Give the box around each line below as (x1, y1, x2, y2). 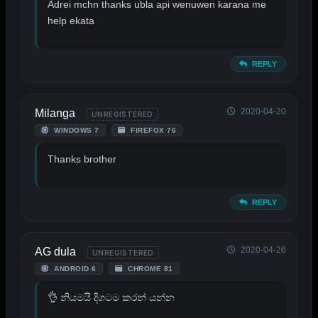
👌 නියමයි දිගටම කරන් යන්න (48, 292, 175, 304)
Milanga (35, 107, 75, 120)
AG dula (35, 246, 76, 258)
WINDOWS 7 (51, 126, 99, 135)
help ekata (48, 15, 94, 27)
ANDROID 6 (51, 265, 97, 273)
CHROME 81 (125, 265, 173, 273)
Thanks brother (48, 153, 116, 165)
